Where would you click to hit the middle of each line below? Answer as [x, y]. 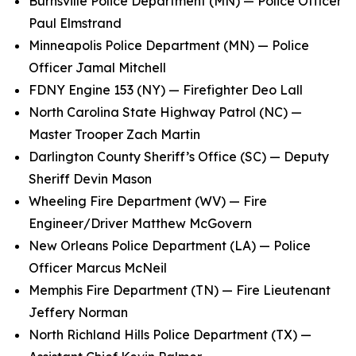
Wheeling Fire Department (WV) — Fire [148, 201]
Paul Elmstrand [78, 23]
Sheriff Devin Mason [93, 179]
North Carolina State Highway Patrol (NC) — [165, 112]
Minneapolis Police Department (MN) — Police [169, 45]
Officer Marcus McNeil [101, 268]
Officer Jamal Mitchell [101, 68]
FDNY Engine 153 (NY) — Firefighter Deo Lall [169, 90]
